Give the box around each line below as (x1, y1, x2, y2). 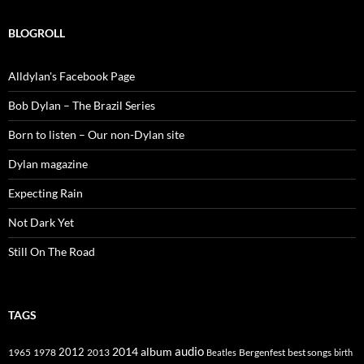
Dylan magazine (8, 157, 88, 171)
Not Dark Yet (8, 215, 74, 230)
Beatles (206, 347, 236, 358)
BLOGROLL (8, 26, 65, 41)
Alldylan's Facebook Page (8, 69, 135, 84)
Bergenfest (239, 347, 285, 358)
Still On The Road (8, 245, 95, 259)
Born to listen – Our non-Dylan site (8, 128, 184, 142)
